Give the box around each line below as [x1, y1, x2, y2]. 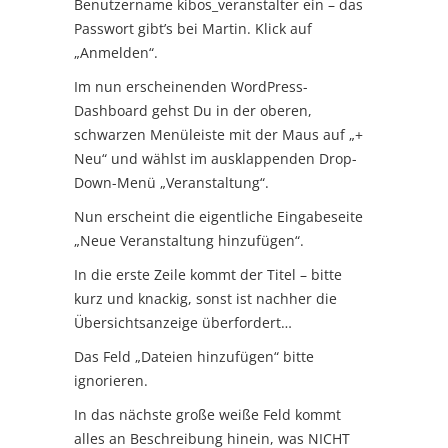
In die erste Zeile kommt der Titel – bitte [74, 264, 342, 284]
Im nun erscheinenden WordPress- [74, 76, 308, 96]
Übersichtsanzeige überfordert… [74, 312, 292, 332]
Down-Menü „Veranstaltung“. [74, 172, 269, 192]
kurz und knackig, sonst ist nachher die [74, 288, 337, 308]
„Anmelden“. [74, 42, 158, 62]
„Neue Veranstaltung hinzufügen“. [74, 230, 304, 250]
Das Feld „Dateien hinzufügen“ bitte [74, 346, 314, 366]
